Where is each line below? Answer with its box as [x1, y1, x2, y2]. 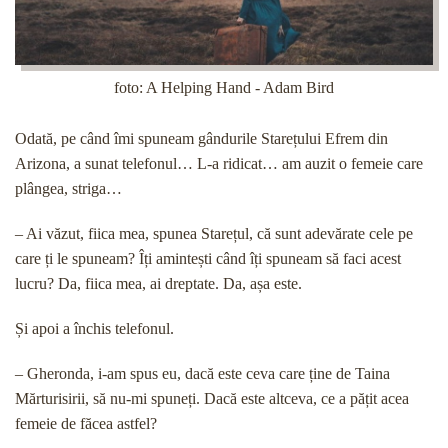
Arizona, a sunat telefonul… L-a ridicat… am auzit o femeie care [15, 155, 423, 172]
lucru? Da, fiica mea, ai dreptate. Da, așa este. [15, 275, 302, 292]
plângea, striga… [15, 180, 122, 197]
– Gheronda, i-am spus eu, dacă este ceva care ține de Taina [15, 365, 390, 382]
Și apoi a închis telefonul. [15, 320, 174, 337]
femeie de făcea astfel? [15, 415, 157, 432]
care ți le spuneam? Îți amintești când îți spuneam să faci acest [15, 250, 401, 267]
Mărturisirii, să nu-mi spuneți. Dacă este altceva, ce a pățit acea [15, 390, 409, 407]
